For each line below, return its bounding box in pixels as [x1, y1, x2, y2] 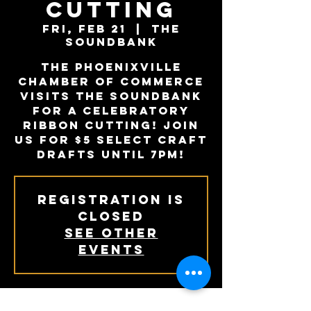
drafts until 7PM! [37, 147, 185, 161]
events [78, 242, 144, 258]
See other [64, 225, 158, 241]
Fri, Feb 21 [42, 22, 126, 35]
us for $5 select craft [15, 133, 208, 146]
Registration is [37, 192, 185, 208]
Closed [78, 208, 144, 224]
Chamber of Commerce [18, 74, 204, 88]
